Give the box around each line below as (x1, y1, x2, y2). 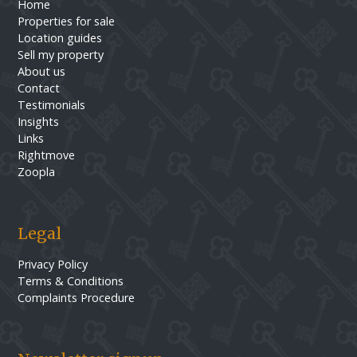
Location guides (18, 30, 103, 46)
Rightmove (18, 147, 76, 163)
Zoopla (18, 164, 56, 180)
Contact (18, 80, 61, 96)
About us (18, 64, 66, 80)
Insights (18, 114, 60, 130)
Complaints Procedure (18, 290, 135, 306)
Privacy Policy (18, 257, 88, 273)
